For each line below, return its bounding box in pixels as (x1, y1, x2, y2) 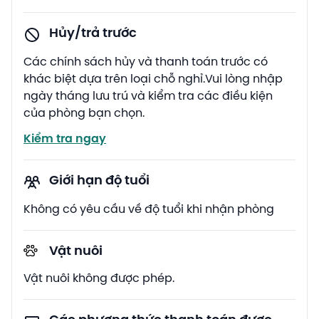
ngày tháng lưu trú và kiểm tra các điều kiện (23, 90, 273, 103)
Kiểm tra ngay (23, 132, 106, 145)
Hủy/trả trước (49, 26, 137, 41)
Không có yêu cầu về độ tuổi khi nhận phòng (23, 203, 274, 216)
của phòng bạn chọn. (23, 107, 145, 120)
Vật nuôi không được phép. (23, 272, 174, 285)
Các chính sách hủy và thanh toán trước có (23, 56, 268, 68)
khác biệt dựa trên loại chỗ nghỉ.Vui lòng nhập (23, 73, 283, 85)
